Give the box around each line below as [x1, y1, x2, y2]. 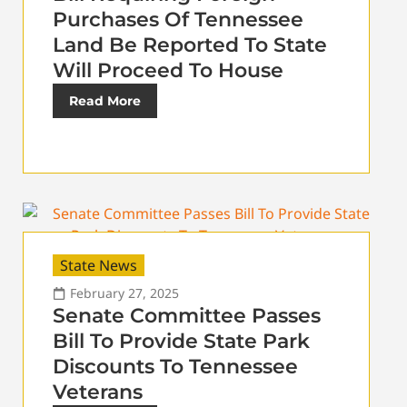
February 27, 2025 [70, 284, 179, 303]
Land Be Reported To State [53, 33, 327, 58]
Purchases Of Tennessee [53, 7, 303, 33]
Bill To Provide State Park [53, 329, 310, 354]
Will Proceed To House [53, 58, 283, 84]
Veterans [53, 380, 143, 405]
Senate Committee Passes [53, 303, 321, 329]
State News [60, 255, 137, 276]
